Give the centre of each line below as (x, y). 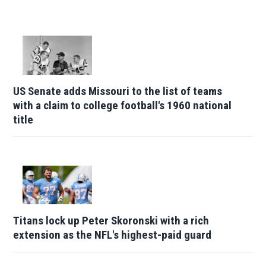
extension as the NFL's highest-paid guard (113, 235)
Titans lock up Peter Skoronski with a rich (111, 221)
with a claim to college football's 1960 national (123, 105)
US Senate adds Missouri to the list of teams (118, 91)
